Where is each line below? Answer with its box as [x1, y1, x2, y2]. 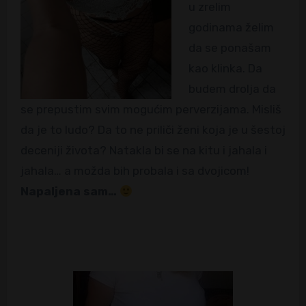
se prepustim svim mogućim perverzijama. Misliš [20, 102, 281, 117]
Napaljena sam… [20, 184, 120, 199]
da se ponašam [189, 41, 272, 55]
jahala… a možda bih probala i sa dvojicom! [20, 164, 249, 178]
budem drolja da [189, 82, 277, 96]
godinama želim [189, 20, 275, 35]
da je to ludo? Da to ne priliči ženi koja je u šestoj [20, 123, 286, 137]
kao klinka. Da [189, 61, 263, 76]
